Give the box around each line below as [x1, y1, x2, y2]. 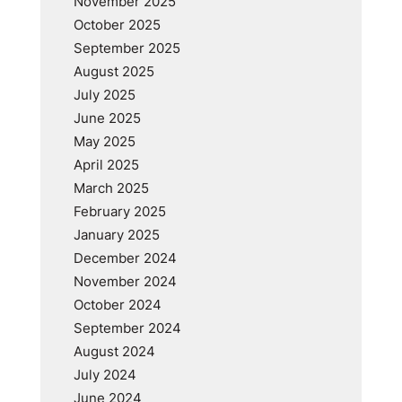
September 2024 [73, 318, 181, 338]
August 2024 [73, 341, 155, 362]
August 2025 [73, 61, 154, 82]
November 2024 [73, 271, 177, 292]
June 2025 [73, 108, 141, 128]
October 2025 [73, 14, 161, 35]
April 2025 [73, 154, 139, 175]
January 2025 [73, 224, 160, 245]
